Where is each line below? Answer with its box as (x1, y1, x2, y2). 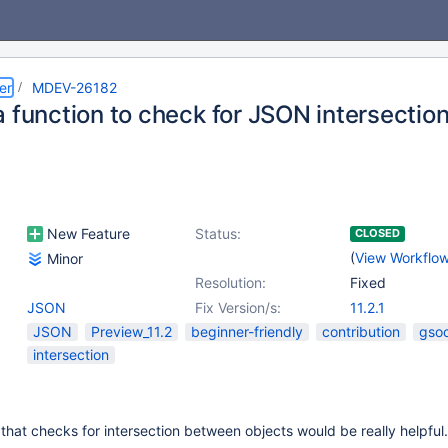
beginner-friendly (191, 323, 303, 340)
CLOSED (355, 226, 400, 240)
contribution (322, 323, 400, 340)
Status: (195, 225, 241, 242)
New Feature (43, 225, 130, 242)
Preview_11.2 (91, 323, 172, 340)
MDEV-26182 (32, 79, 117, 96)
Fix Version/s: (195, 299, 281, 316)
